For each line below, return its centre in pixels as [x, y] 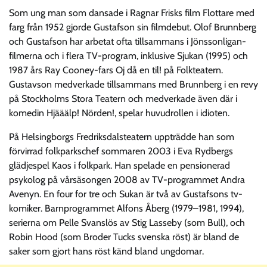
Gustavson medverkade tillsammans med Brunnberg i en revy [133, 84]
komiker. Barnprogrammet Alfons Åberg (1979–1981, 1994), [126, 208]
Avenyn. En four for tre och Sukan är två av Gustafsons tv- [126, 194]
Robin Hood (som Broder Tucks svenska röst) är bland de [124, 237]
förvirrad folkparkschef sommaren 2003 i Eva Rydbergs [121, 151]
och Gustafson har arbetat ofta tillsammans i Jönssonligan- [128, 41]
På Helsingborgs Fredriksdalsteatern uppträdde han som [122, 136]
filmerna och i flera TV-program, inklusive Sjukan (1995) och [128, 55]
